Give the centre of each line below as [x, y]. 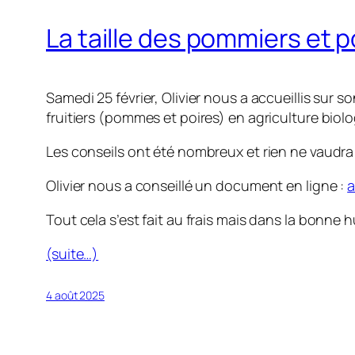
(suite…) [73, 254]
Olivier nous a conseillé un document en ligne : [197, 186]
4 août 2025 [75, 296]
